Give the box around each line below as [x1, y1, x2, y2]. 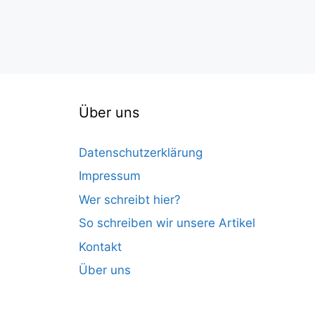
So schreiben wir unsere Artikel [79, 216, 255, 231]
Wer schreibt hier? [79, 192, 181, 207]
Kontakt [79, 239, 122, 254]
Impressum [79, 169, 141, 184]
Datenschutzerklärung [79, 145, 202, 160]
